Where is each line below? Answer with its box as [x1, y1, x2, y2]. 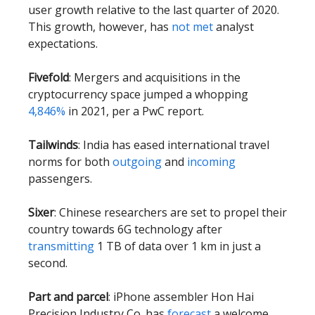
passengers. [28, 170, 92, 186]
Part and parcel [28, 288, 108, 304]
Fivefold [28, 69, 69, 85]
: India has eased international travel [78, 136, 269, 153]
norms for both [28, 153, 110, 169]
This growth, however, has [28, 18, 172, 34]
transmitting [28, 238, 94, 254]
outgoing [110, 153, 162, 169]
